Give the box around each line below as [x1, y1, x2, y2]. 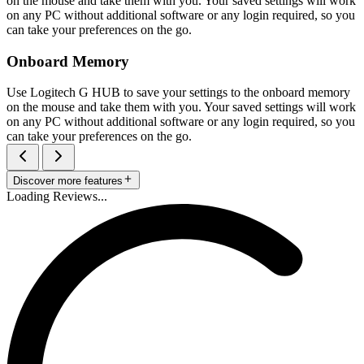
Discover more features [13, 174, 123, 187]
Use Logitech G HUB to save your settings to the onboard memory [6, 85, 350, 100]
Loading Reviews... [6, 188, 107, 203]
